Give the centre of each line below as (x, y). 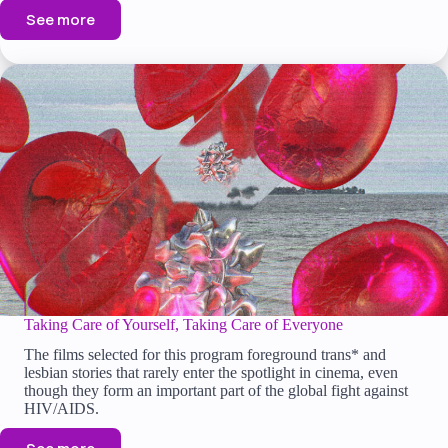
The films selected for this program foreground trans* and (205, 354)
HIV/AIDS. (61, 408)
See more (60, 19)
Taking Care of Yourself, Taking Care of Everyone (183, 324)
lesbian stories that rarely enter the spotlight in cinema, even (211, 372)
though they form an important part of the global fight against (216, 390)
